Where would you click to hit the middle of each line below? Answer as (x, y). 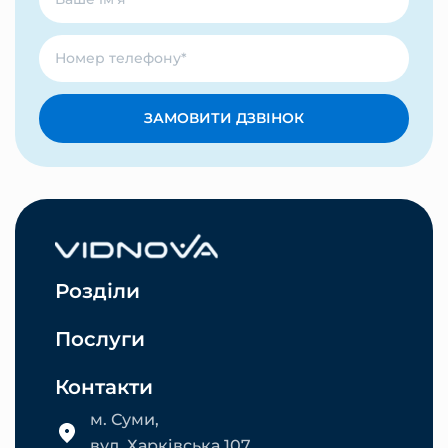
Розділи (97, 290)
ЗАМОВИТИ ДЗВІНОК (224, 117)
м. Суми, (124, 419)
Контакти (104, 386)
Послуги (100, 338)
